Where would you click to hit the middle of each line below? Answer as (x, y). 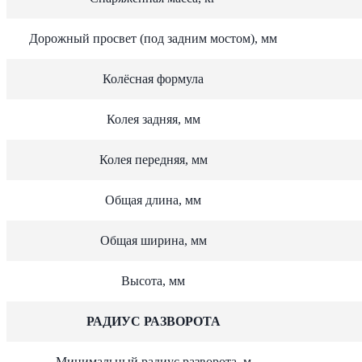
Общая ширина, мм (153, 240)
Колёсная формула (153, 78)
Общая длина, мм (153, 200)
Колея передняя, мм (153, 159)
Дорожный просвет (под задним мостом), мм (153, 38)
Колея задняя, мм (153, 119)
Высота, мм (153, 280)
